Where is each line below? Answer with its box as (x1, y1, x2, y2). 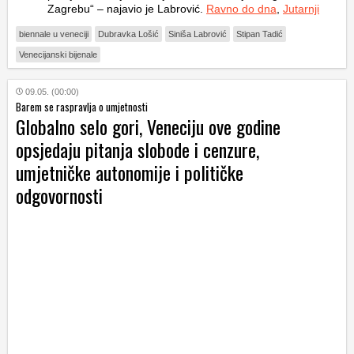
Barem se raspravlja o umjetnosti (16, 98, 148, 115)
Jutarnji (283, 2, 319, 15)
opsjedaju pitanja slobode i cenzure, (16, 134, 259, 164)
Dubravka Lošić (98, 28, 159, 39)
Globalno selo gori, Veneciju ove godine (16, 111, 281, 141)
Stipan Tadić (236, 28, 283, 39)
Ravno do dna (206, 2, 277, 15)
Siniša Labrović (168, 28, 227, 39)
